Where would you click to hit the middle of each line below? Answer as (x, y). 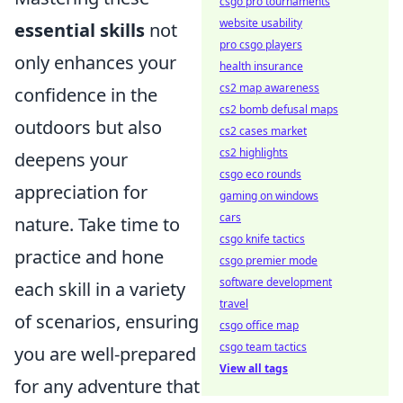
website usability (261, 23)
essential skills (80, 30)
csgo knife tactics (262, 239)
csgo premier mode (269, 260)
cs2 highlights (254, 152)
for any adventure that (107, 386)
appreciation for (81, 192)
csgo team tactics (263, 347)
